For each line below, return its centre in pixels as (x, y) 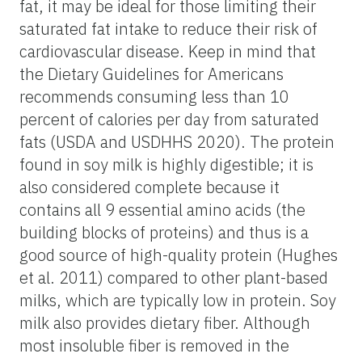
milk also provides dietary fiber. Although (165, 322)
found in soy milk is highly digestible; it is (166, 164)
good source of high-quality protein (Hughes (179, 255)
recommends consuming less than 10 (154, 96)
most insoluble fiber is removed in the (154, 345)
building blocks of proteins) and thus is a (164, 232)
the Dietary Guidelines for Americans (152, 74)
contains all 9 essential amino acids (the (162, 209)
